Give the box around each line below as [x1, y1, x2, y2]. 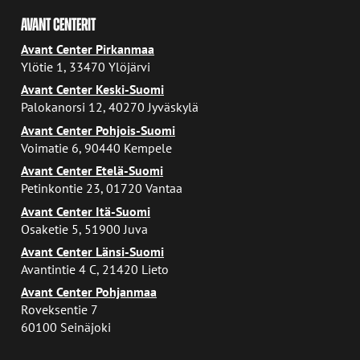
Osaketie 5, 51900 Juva [21, 219, 149, 237]
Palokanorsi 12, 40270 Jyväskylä [21, 98, 199, 116]
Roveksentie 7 [21, 301, 99, 318]
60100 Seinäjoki [21, 318, 112, 336]
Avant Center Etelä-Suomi [21, 162, 164, 179]
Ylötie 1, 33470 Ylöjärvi [21, 57, 151, 75]
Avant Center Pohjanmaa [21, 283, 157, 301]
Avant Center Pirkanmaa [21, 39, 155, 57]
